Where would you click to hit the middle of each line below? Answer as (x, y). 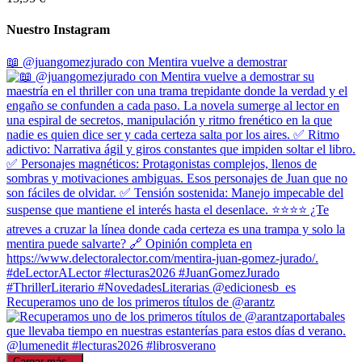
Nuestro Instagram (58, 30)
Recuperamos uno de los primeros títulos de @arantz (141, 301)
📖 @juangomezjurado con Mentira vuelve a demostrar (147, 61)
